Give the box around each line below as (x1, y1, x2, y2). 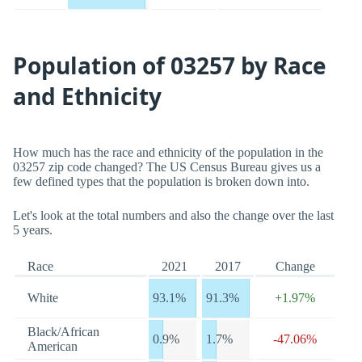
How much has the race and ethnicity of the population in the (13, 145, 323, 159)
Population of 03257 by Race (13, 50, 326, 81)
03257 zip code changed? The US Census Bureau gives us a (13, 160, 321, 174)
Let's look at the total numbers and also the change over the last (13, 208, 334, 222)
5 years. (13, 223, 53, 237)
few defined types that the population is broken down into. (13, 175, 309, 188)
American (27, 339, 78, 353)
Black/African (27, 325, 99, 339)
